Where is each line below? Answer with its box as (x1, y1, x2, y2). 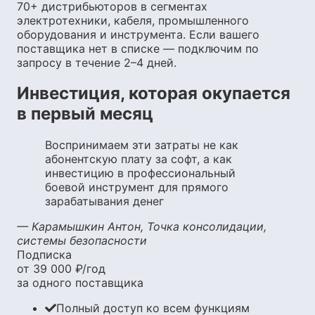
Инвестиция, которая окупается (17, 83, 290, 104)
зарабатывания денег (45, 194, 164, 209)
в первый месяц (17, 103, 153, 124)
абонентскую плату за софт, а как (45, 152, 232, 167)
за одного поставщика (17, 276, 143, 290)
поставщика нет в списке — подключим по (17, 41, 259, 56)
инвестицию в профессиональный (45, 166, 236, 181)
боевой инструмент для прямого (45, 180, 229, 195)
